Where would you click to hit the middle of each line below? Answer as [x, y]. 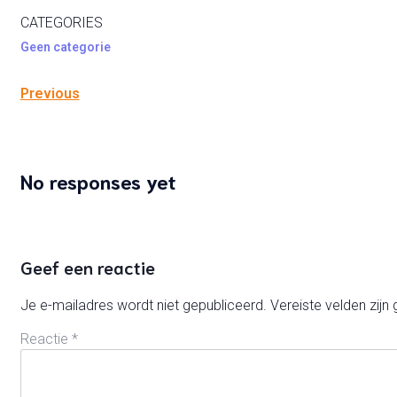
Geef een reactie [87, 266]
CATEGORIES [61, 23]
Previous [50, 94]
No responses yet [97, 181]
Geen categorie [65, 47]
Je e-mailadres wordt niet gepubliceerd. [143, 305]
